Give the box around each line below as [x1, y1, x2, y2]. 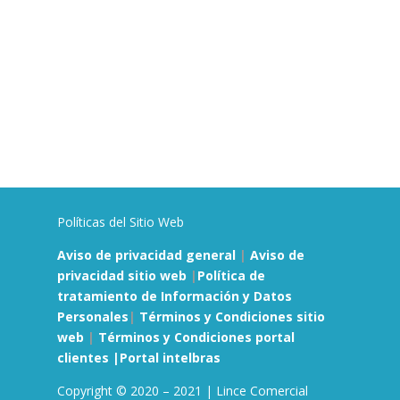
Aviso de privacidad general [56, 246, 236, 264]
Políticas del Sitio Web [56, 213, 184, 231]
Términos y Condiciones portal [97, 329, 295, 346]
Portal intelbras [119, 349, 221, 367]
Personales [56, 308, 129, 326]
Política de [196, 267, 265, 285]
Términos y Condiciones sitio [138, 308, 325, 326]
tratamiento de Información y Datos [56, 287, 292, 305]
